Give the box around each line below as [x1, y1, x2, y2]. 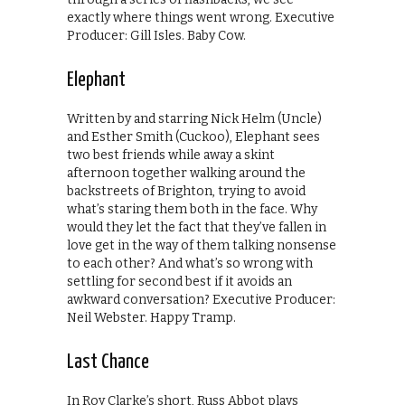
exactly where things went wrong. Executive [67, 10, 334, 26]
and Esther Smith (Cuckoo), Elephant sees [67, 129, 320, 146]
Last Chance [67, 352, 149, 373]
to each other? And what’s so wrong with [67, 256, 313, 272]
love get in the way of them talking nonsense [67, 238, 336, 254]
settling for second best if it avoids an [67, 274, 292, 290]
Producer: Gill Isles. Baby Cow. [67, 28, 246, 44]
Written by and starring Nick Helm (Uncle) [67, 111, 322, 127]
